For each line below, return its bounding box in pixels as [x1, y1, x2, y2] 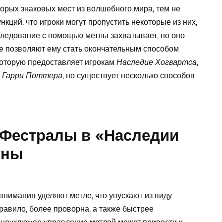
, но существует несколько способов [62, 71, 195, 81]
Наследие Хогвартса [116, 58, 197, 67]
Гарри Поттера [2, 71, 62, 80]
